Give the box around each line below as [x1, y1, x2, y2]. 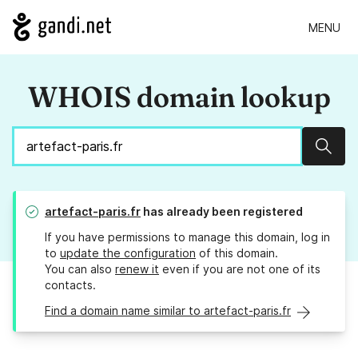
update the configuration [60, 246, 196, 261]
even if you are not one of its [159, 262, 320, 276]
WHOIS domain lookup [27, 79, 331, 115]
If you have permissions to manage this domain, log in [45, 230, 330, 245]
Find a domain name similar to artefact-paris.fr [45, 304, 291, 318]
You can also [45, 262, 115, 276]
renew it [115, 262, 159, 276]
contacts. [45, 278, 96, 292]
